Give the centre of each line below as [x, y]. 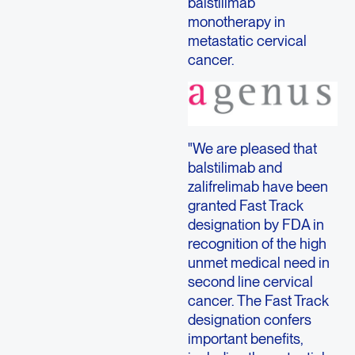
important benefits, [245, 339]
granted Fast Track [245, 206]
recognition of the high [257, 244]
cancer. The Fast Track [258, 301]
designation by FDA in [256, 225]
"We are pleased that [252, 149]
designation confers [249, 320]
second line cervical [250, 282]
